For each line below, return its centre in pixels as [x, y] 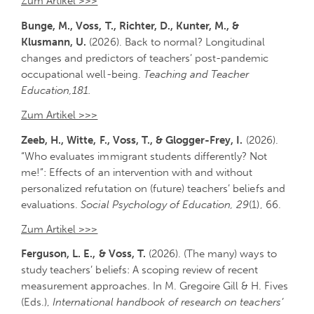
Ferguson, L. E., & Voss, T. [83, 254]
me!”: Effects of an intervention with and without [137, 172]
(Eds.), [37, 302]
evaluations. [51, 204]
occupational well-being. [82, 74]
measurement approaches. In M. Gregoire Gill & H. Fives [155, 286]
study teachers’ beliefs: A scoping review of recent [140, 270]
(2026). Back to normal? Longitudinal [176, 42]
